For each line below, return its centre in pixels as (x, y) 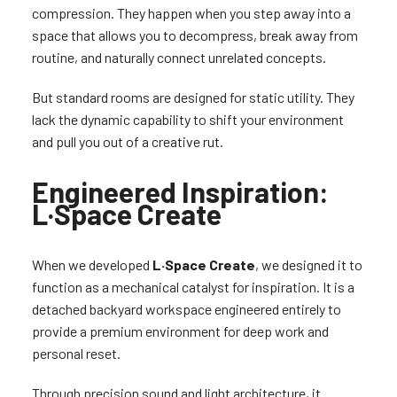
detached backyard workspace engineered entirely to (186, 309)
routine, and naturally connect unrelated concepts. (179, 58)
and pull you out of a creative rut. (127, 142)
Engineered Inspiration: (180, 192)
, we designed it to (308, 265)
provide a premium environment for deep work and (180, 331)
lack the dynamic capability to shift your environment (187, 120)
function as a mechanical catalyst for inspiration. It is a (193, 287)
